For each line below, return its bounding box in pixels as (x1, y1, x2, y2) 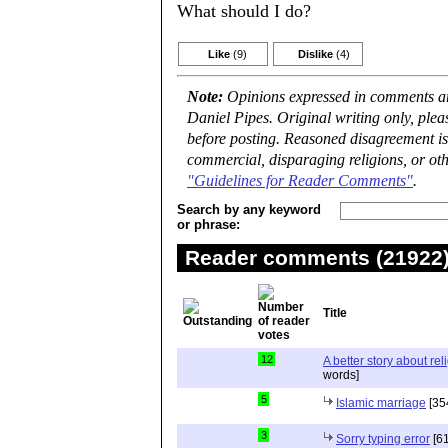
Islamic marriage (336, 396, 426, 410)
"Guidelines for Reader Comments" (187, 172, 413, 190)
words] (323, 368, 359, 382)
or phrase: (177, 217, 240, 232)
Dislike (298, 48, 333, 60)
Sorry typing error (336, 432, 430, 446)
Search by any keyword (177, 202, 321, 217)
